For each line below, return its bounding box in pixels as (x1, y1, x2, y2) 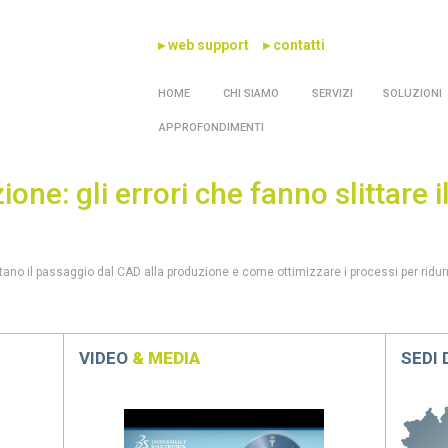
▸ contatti (263, 37, 326, 53)
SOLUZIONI (383, 87, 443, 100)
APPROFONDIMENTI (159, 121, 265, 134)
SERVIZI (309, 87, 354, 100)
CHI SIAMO (220, 87, 280, 100)
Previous (99, 393, 178, 417)
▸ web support (158, 37, 250, 53)
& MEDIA (131, 348, 200, 368)
